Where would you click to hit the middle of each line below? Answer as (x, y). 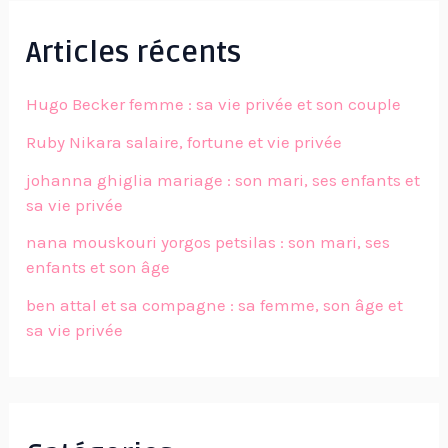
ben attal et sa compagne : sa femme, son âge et (215, 305)
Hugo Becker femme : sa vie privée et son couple (214, 104)
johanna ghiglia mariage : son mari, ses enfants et (223, 179)
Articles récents (134, 52)
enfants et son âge (98, 267)
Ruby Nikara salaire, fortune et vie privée (184, 141)
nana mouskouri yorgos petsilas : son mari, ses (208, 242)
